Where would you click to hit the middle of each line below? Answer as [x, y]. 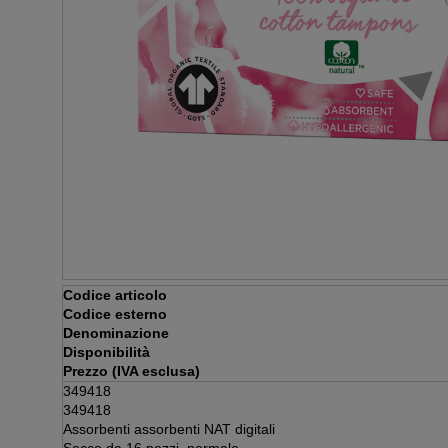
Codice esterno [115, 314]
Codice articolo [115, 295]
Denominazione [116, 333]
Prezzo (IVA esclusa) [131, 371]
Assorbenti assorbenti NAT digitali [169, 429]
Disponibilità [106, 352]
